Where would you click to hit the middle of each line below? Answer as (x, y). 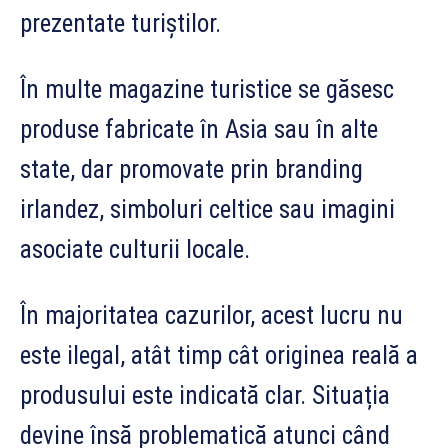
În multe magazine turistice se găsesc (207, 89)
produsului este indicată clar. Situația (205, 395)
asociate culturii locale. (135, 249)
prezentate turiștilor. (120, 23)
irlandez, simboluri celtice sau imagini (207, 209)
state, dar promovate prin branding (191, 169)
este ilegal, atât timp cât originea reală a (219, 355)
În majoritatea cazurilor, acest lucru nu (211, 315)
